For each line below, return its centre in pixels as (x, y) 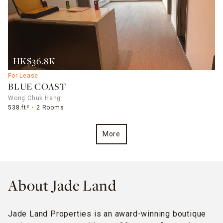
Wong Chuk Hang (35, 98)
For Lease (23, 75)
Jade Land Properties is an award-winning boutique (107, 214)
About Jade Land (62, 186)
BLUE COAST (37, 88)
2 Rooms (50, 108)
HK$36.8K (34, 62)
